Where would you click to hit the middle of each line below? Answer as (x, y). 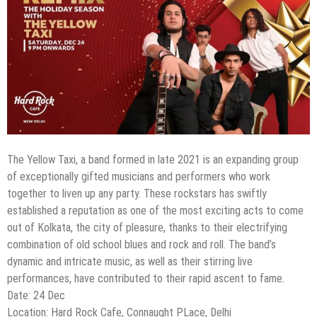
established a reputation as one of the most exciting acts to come (155, 211)
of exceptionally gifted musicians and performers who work (139, 177)
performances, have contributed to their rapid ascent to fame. (146, 279)
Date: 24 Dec (36, 296)
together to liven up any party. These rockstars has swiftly (137, 194)
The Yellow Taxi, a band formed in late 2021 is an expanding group (153, 160)
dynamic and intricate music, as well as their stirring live (130, 262)
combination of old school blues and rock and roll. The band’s (142, 245)
